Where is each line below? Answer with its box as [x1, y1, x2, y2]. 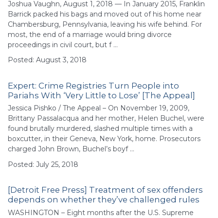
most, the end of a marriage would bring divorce [8, 30, 172, 39]
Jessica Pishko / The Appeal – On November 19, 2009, [8, 104, 189, 113]
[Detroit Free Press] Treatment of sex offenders [8, 185, 203, 195]
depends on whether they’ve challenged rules [8, 195, 200, 205]
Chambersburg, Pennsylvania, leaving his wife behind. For [8, 19, 202, 29]
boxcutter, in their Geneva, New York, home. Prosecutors [8, 134, 200, 144]
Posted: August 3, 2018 [8, 55, 87, 65]
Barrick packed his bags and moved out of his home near [8, 9, 201, 18]
